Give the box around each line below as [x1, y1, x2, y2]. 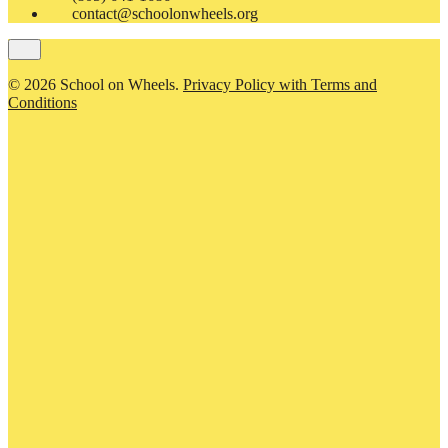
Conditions [8, 93, 77, 111]
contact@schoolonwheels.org [68, 4, 258, 22]
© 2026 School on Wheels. [8, 75, 183, 93]
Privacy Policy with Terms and [183, 75, 377, 93]
